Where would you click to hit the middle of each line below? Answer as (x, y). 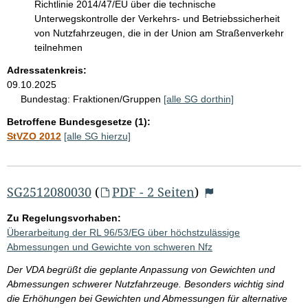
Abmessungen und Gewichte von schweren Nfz (110, 246)
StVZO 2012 (34, 136)
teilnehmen (58, 47)
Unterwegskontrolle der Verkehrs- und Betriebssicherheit (157, 18)
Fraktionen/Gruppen (118, 99)
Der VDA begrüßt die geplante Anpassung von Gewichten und (141, 269)
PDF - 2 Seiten (153, 191)
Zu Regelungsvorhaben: (64, 218)
